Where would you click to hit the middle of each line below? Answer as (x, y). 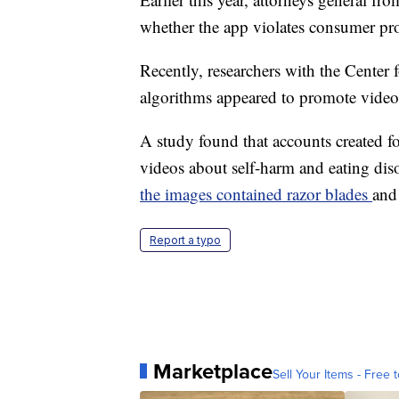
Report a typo (185, 240)
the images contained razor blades (256, 193)
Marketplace (213, 371)
